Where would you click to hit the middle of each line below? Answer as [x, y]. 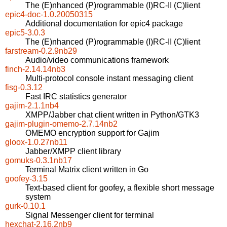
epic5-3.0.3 [25, 33]
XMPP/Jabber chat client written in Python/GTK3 [112, 115]
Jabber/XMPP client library [73, 152]
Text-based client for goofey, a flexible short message [120, 188]
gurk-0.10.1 [25, 206]
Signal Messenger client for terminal [90, 215]
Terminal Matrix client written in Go [87, 170]
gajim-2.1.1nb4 [32, 106]
